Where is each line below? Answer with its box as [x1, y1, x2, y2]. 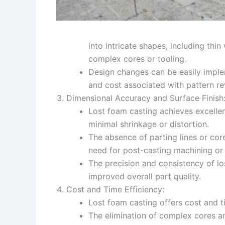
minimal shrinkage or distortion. [88, 119, 209, 129]
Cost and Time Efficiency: [66, 184, 164, 194]
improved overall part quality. [88, 171, 201, 181]
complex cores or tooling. [88, 53, 186, 64]
